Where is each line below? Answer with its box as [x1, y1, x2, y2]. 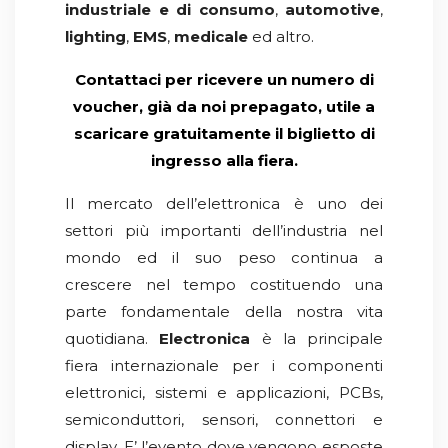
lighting [65, 27, 126, 46]
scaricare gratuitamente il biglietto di [73, 124, 375, 143]
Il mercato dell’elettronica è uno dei [65, 194, 383, 213]
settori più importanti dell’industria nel [65, 221, 383, 240]
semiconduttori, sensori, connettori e [65, 410, 383, 429]
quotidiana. [65, 329, 160, 348]
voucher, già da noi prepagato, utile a [73, 97, 375, 116]
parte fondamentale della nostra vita [65, 302, 383, 321]
